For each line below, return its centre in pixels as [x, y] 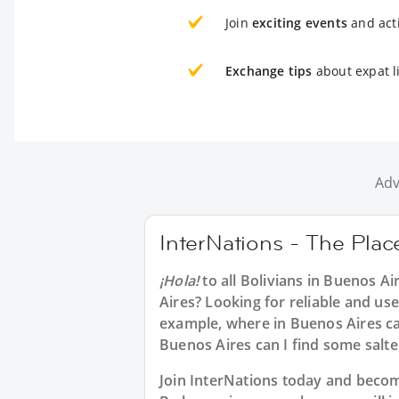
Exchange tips [269, 71]
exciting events [300, 23]
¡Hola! [179, 281]
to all [220, 281]
